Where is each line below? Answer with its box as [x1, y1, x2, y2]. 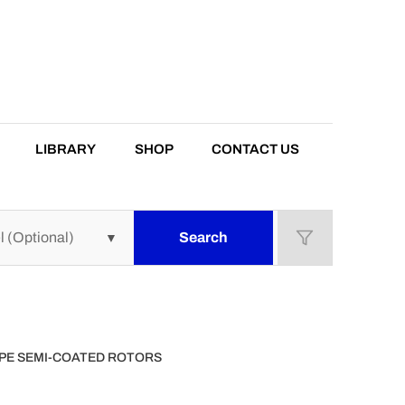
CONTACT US [211, 141, 299, 156]
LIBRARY [35, 141, 97, 156]
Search [179, 229, 228, 245]
